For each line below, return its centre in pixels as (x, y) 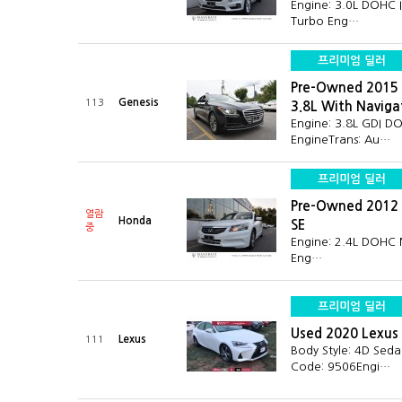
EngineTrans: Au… (341, 140)
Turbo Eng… (325, 21)
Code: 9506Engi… (341, 367)
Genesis (139, 102)
